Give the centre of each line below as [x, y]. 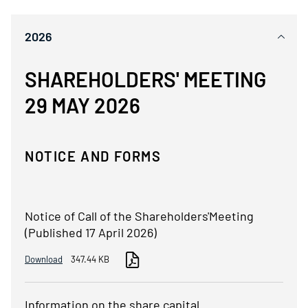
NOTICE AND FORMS [93, 156]
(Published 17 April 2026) [91, 232]
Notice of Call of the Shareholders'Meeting [139, 216]
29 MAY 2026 [82, 105]
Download [44, 260]
